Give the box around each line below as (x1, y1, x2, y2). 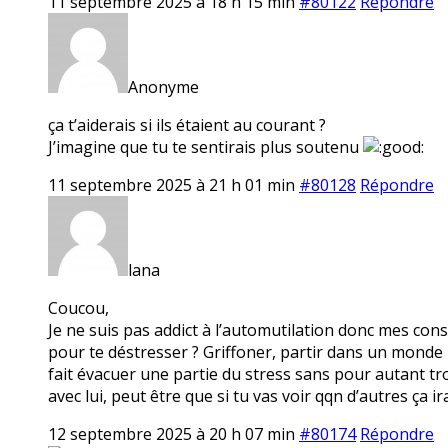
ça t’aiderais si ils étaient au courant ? (48, 113, 326, 136)
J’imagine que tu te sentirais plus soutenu (48, 135, 363, 158)
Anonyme (128, 75, 199, 98)
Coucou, (48, 296, 109, 319)
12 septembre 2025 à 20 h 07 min (48, 422, 295, 445)
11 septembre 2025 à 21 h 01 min (48, 173, 295, 196)
